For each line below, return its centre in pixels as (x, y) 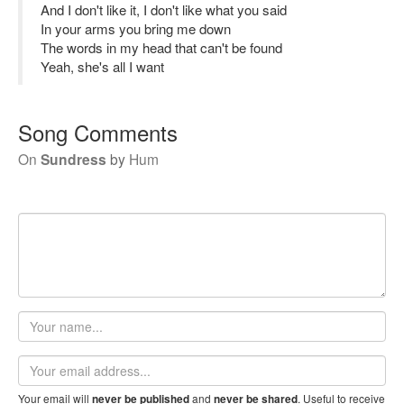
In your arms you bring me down (136, 28)
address (42, 381)
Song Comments (98, 132)
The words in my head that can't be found (161, 47)
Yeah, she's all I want (102, 66)
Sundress (73, 159)
